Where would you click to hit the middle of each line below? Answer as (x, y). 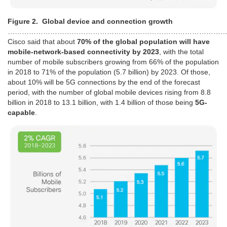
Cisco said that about (42, 42)
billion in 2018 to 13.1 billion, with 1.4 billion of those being (101, 103)
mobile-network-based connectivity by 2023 (83, 52)
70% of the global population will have (143, 42)
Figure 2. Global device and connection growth (90, 22)
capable (21, 113)
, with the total (181, 52)
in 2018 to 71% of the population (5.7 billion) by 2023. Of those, (109, 72)
